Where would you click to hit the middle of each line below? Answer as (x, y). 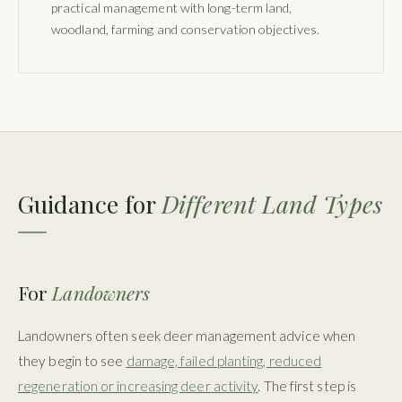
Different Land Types (272, 203)
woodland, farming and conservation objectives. (185, 29)
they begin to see (72, 361)
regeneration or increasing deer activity (138, 386)
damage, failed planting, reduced (224, 361)
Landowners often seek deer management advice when (187, 336)
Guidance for (90, 203)
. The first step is (307, 386)
